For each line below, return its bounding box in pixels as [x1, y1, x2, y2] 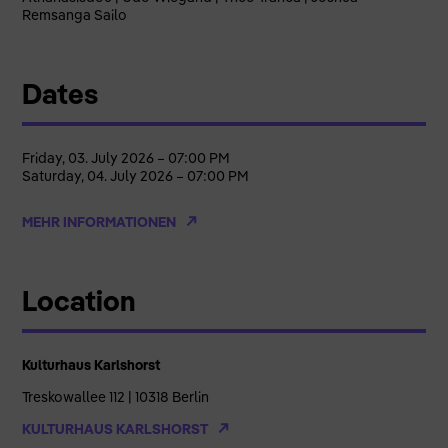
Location [22, 282, 137, 318]
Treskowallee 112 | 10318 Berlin [22, 388, 210, 407]
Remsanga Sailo [22, 5, 128, 24]
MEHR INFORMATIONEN [22, 212, 180, 231]
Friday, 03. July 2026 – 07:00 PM [22, 148, 231, 167]
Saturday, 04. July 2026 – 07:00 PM [22, 166, 250, 185]
